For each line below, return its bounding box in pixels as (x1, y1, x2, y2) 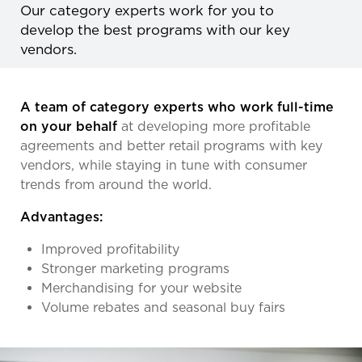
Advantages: (20, 208, 103, 225)
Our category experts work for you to (20, 2, 274, 19)
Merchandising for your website (41, 280, 242, 296)
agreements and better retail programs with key (20, 137, 322, 154)
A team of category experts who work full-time (20, 99, 334, 115)
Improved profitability (41, 241, 179, 257)
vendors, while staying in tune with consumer (20, 157, 307, 173)
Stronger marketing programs (41, 260, 229, 276)
